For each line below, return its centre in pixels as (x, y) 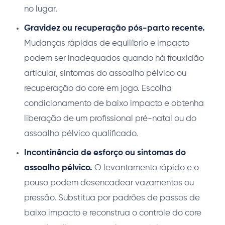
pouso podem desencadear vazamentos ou (109, 183)
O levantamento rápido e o (146, 168)
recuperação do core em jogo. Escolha (98, 89)
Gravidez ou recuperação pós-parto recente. (115, 29)
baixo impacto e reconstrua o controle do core (113, 213)
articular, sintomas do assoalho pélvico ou (105, 74)
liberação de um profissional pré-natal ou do (110, 119)
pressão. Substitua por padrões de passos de (112, 198)
